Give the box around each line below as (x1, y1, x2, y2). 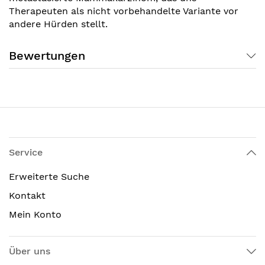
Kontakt (9, 190, 46, 201)
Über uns (9, 245, 50, 257)
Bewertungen (9, 48, 85, 63)
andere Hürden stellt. (9, 18, 108, 30)
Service (9, 147, 43, 158)
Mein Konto (9, 209, 62, 220)
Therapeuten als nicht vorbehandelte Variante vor (9, 5, 238, 17)
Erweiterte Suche (9, 171, 89, 182)
